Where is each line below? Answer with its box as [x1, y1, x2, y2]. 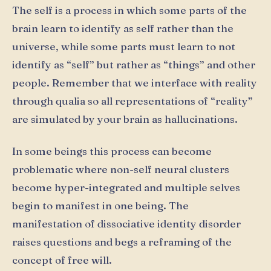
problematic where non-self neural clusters [12, 163, 229, 176]
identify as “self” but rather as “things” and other [12, 57, 255, 71]
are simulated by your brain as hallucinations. [12, 112, 238, 125]
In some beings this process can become [12, 145, 212, 158]
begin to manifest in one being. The [12, 199, 189, 212]
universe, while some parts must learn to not [12, 39, 235, 53]
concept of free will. [12, 253, 112, 267]
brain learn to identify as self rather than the [12, 21, 233, 34]
